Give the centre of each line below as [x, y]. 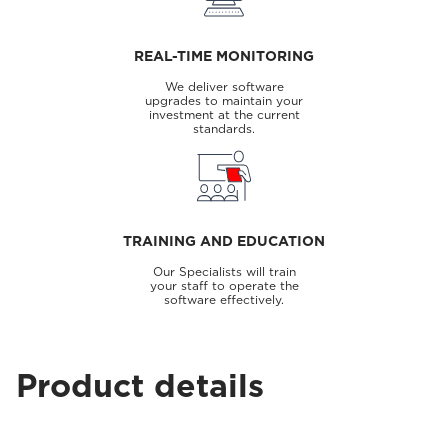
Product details [140, 385]
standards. [224, 128]
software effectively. [224, 299]
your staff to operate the [224, 285]
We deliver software [224, 86]
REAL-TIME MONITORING [224, 56]
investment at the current [224, 114]
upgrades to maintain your [224, 100]
